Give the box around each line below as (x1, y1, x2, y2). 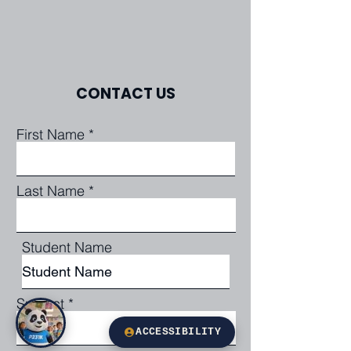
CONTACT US (75, 83, 175, 104)
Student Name (22, 238, 112, 256)
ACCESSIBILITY (136, 327, 221, 338)
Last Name (16, 182, 85, 200)
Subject (16, 295, 64, 313)
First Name (16, 125, 85, 143)
